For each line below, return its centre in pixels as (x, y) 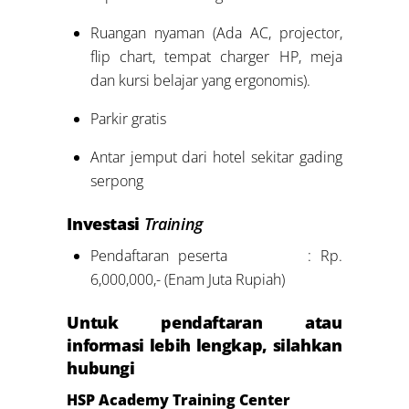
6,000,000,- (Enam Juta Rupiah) (187, 279)
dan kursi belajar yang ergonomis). (200, 80)
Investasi (105, 224)
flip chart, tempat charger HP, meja (216, 56)
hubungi (101, 368)
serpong (116, 180)
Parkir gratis (128, 118)
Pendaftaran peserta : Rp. (216, 256)
